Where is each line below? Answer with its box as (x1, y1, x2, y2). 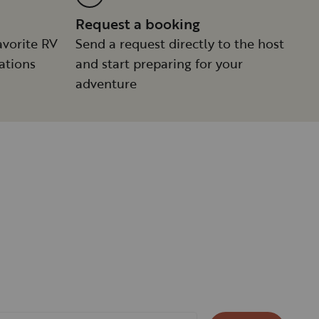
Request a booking (75, 13, 200, 35)
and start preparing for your (75, 54, 243, 73)
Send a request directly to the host (75, 34, 284, 53)
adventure (75, 74, 137, 93)
